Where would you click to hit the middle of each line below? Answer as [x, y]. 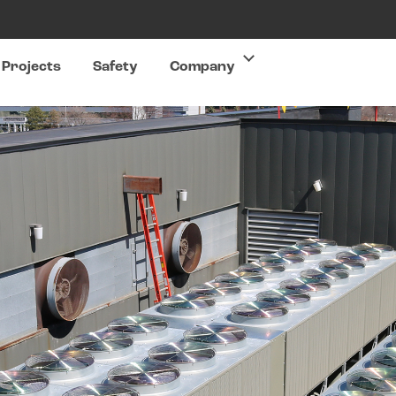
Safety [116, 67]
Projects [32, 67]
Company [203, 67]
